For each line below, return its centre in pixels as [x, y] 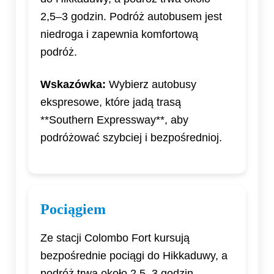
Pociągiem [73, 209]
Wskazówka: [73, 85]
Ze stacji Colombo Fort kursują [115, 238]
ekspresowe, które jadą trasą [111, 102]
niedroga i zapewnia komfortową [119, 35]
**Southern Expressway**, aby [114, 120]
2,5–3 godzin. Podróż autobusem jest [131, 17]
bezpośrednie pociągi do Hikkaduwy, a [134, 256]
